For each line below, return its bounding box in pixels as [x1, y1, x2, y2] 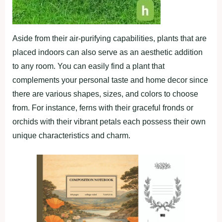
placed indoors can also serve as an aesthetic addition [12, 48, 203, 57]
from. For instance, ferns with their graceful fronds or [12, 104, 193, 112]
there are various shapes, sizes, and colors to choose [12, 90, 198, 99]
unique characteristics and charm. [12, 131, 130, 140]
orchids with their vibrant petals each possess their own [12, 117, 206, 126]
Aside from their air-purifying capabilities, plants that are [12, 34, 207, 43]
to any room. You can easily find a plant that [12, 62, 165, 71]
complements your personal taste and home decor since [12, 76, 208, 85]
